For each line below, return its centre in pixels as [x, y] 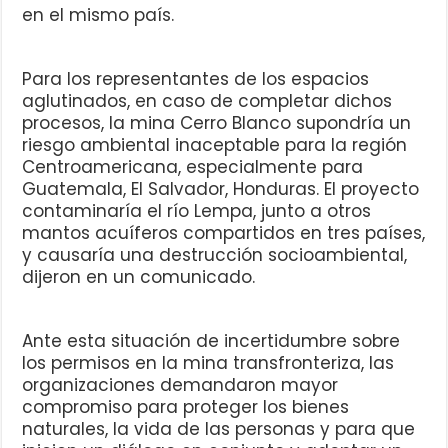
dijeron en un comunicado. [139, 277]
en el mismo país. [98, 15]
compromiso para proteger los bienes [186, 407]
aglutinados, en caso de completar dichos [207, 101]
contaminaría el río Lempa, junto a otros [197, 211]
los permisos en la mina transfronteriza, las [208, 363]
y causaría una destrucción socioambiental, [215, 255]
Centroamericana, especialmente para [193, 167]
